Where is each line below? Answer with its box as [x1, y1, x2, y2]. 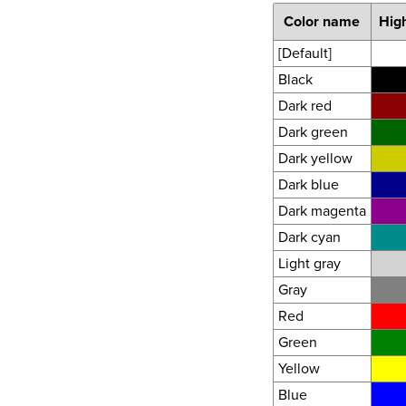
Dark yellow [277, 147, 353, 169]
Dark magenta [277, 199, 366, 221]
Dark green [277, 121, 348, 142]
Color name [284, 10, 361, 32]
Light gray [277, 252, 341, 274]
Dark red [277, 94, 332, 116]
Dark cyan [277, 226, 341, 247]
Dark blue [277, 173, 339, 195]
